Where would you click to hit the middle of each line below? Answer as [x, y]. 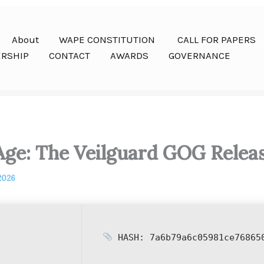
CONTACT [70, 56]
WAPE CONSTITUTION [108, 40]
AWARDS [129, 56]
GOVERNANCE [199, 56]
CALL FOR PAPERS [217, 40]
